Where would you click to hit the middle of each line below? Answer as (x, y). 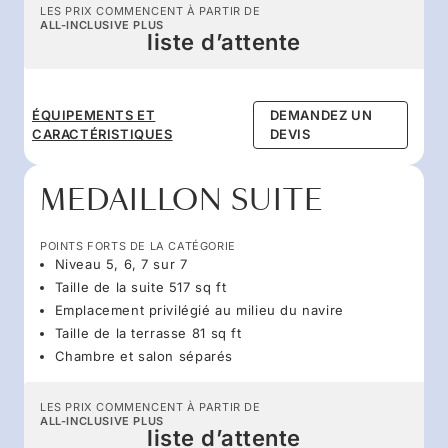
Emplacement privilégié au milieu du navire (199, 309)
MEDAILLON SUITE (181, 200)
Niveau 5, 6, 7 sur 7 (121, 263)
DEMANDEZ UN (321, 114)
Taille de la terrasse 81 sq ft (148, 332)
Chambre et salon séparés (143, 355)
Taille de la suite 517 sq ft (140, 286)
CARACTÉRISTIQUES (102, 133)
